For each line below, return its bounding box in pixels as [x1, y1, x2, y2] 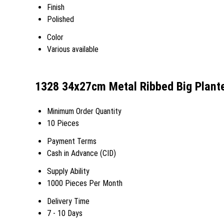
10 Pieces [47, 118, 79, 128]
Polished [47, 14, 74, 24]
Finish [47, 2, 64, 12]
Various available [47, 44, 98, 54]
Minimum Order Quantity [47, 106, 121, 116]
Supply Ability [47, 166, 89, 176]
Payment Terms [47, 136, 96, 146]
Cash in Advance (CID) [47, 148, 116, 158]
